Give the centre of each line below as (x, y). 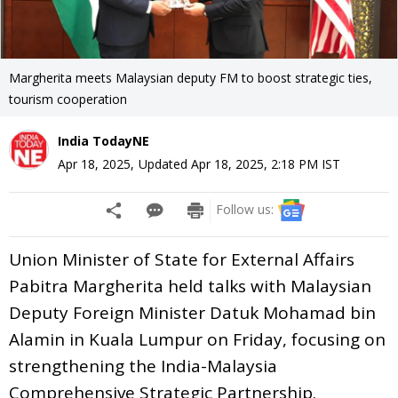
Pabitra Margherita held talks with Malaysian (190, 286)
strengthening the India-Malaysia (143, 366)
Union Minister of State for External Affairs (182, 259)
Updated (165, 163)
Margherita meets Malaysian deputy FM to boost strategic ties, (191, 77)
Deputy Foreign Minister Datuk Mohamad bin (192, 312)
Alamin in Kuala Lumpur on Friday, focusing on (197, 339)
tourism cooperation (72, 99)
